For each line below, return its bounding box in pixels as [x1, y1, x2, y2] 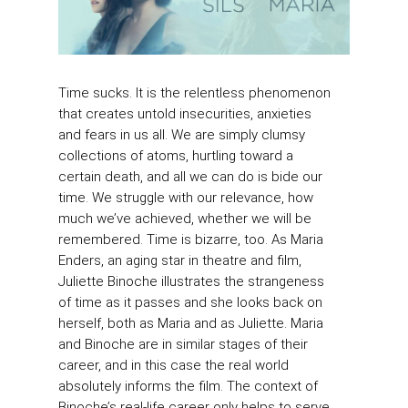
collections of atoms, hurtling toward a [58, 148, 293, 165]
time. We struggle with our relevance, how [58, 189, 313, 207]
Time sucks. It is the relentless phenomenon [58, 85, 331, 102]
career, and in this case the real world [58, 357, 289, 374]
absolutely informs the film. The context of [58, 378, 318, 395]
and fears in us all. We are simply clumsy [58, 127, 305, 144]
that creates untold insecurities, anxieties [58, 106, 311, 123]
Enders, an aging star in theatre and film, [58, 252, 301, 270]
